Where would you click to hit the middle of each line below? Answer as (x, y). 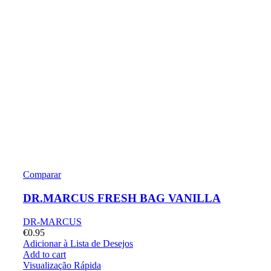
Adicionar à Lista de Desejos (78, 243)
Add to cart (44, 254)
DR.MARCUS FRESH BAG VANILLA (122, 198)
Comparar (42, 175)
